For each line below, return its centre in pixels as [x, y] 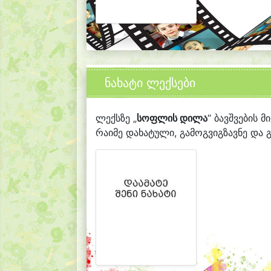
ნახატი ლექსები [150, 83]
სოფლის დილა [172, 118]
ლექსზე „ [116, 118]
